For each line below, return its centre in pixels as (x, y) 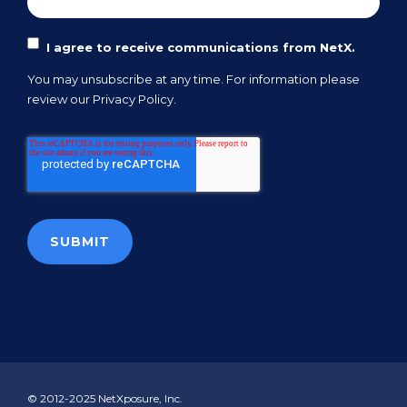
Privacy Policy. (134, 99)
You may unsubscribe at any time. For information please (194, 79)
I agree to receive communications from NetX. (201, 48)
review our (60, 99)
